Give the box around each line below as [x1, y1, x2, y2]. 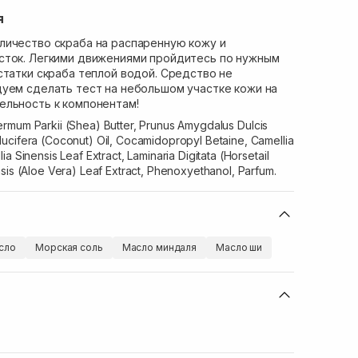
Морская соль [35, 241, 103, 253]
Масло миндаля [121, 241, 197, 253]
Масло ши [216, 241, 263, 253]
